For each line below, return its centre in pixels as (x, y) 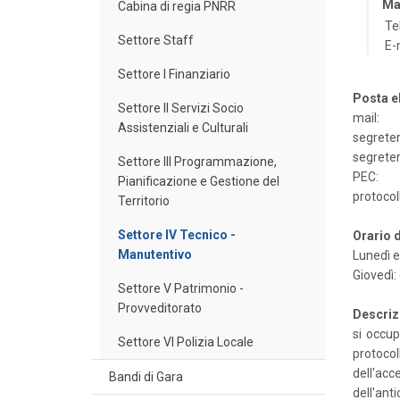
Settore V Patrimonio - (181, 288)
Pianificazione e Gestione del (199, 181)
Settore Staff (156, 40)
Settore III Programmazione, (197, 161)
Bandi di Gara (146, 376)
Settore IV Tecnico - (177, 234)
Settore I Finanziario (174, 74)
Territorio (144, 200)
